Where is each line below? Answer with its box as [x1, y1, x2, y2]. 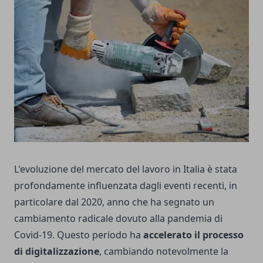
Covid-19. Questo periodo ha [14, 228, 143, 241]
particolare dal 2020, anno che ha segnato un [14, 195, 214, 208]
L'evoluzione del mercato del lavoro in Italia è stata [14, 162, 237, 176]
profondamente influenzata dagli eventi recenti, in [14, 178, 237, 192]
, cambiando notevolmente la [99, 244, 228, 258]
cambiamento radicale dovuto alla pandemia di [14, 211, 222, 225]
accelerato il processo [143, 228, 244, 241]
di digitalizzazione [14, 244, 99, 258]
